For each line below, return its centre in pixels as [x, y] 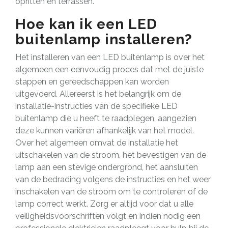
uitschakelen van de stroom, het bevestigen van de [111, 155]
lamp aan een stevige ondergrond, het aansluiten [107, 167]
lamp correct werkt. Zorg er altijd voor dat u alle [104, 204]
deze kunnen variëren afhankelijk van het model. [105, 130]
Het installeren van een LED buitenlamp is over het [110, 57]
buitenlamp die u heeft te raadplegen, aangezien [106, 118]
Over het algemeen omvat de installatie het [97, 142]
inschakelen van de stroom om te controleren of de [111, 191]
